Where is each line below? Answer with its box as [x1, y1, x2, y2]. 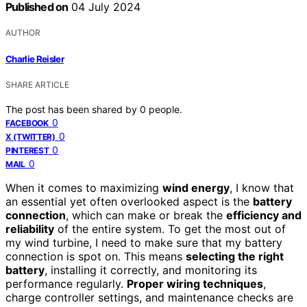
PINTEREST [5, 145, 49, 156]
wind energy [162, 180, 230, 195]
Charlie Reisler [5, 53, 64, 64]
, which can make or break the [66, 208, 226, 222]
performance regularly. [5, 276, 127, 291]
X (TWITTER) [5, 131, 56, 142]
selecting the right [186, 249, 284, 263]
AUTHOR [5, 27, 40, 38]
